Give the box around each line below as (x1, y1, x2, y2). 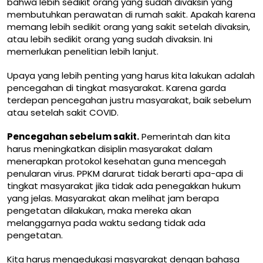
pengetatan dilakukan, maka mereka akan (7, 204, 191, 217)
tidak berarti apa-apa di (135, 167, 243, 180)
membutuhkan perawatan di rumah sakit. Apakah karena (7, 8, 255, 21)
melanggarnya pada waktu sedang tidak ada (7, 216, 205, 229)
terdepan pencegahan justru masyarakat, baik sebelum (7, 93, 251, 106)
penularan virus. (7, 167, 77, 180)
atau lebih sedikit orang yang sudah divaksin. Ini (7, 32, 213, 45)
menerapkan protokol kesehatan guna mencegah (7, 154, 226, 167)
